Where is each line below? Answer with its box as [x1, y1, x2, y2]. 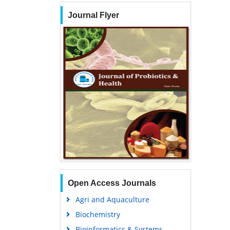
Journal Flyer [67, 10, 119, 20]
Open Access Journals [67, 178, 156, 187]
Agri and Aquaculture [75, 194, 149, 204]
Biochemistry [75, 209, 120, 219]
